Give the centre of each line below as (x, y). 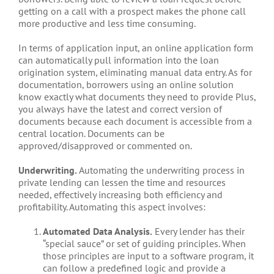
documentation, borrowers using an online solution (126, 85)
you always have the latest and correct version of (120, 109)
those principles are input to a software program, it (148, 256)
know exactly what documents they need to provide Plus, (137, 97)
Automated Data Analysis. (98, 231)
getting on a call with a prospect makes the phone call (132, 11)
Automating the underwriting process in (162, 170)
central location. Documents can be (91, 134)
